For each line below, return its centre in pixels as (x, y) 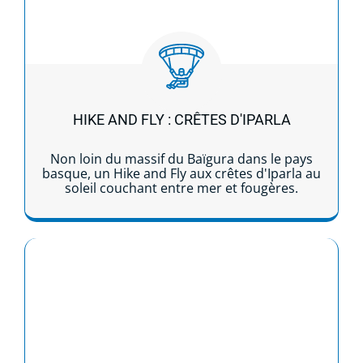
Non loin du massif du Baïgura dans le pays (181, 158)
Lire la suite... (181, 251)
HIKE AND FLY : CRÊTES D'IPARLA (181, 119)
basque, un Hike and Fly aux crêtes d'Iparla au (181, 173)
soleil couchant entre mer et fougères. (181, 188)
